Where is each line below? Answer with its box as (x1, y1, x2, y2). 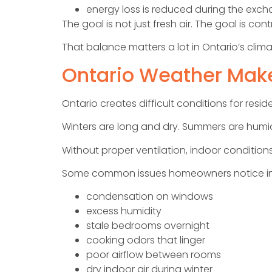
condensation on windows (86, 189, 213, 204)
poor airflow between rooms (86, 248, 221, 262)
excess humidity (86, 204, 161, 219)
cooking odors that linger (86, 233, 205, 248)
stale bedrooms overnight (86, 219, 209, 233)
